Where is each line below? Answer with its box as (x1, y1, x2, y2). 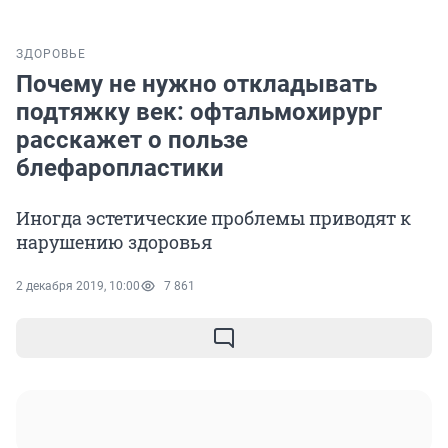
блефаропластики (16, 154, 224, 183)
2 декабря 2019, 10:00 (16, 279, 140, 294)
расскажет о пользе (16, 126, 248, 155)
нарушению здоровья (16, 230, 212, 255)
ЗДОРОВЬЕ (16, 47, 86, 62)
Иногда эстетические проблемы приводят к (16, 206, 411, 231)
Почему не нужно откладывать (16, 70, 377, 99)
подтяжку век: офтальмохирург (16, 98, 382, 127)
